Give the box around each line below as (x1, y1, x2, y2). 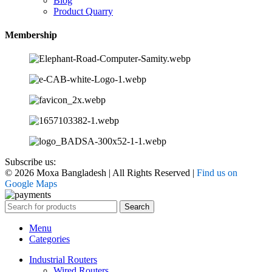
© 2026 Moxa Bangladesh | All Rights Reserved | (5, 168, 197, 178)
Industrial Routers (29, 254, 97, 265)
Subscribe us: (5, 157, 56, 168)
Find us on (197, 168, 237, 178)
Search (124, 202, 149, 212)
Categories (29, 234, 70, 245)
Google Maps (5, 178, 57, 189)
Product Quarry (53, 5, 113, 16)
